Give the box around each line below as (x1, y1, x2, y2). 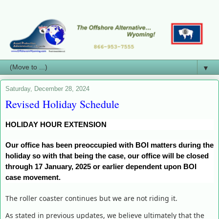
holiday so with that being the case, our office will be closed (5, 152, 209, 160)
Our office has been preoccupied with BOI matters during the (5, 141, 214, 150)
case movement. (5, 173, 61, 182)
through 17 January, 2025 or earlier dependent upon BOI (5, 162, 197, 171)
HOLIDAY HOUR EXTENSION (5, 120, 107, 129)
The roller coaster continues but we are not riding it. (5, 194, 177, 203)
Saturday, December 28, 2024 (5, 85, 89, 92)
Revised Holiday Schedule (5, 96, 119, 111)
